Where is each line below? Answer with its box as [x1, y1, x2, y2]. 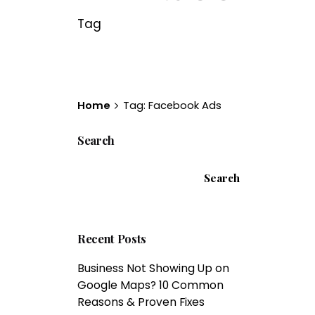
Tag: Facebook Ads [122, 98, 221, 112]
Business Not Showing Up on [77, 260, 230, 276]
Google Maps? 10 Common [77, 277, 224, 292]
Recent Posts [77, 230, 147, 246]
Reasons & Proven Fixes [77, 294, 205, 309]
